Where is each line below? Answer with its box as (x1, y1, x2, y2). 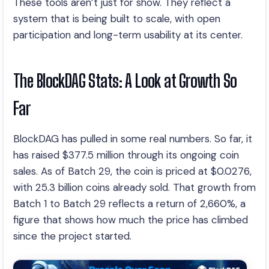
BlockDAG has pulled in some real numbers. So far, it (13, 132, 252, 145)
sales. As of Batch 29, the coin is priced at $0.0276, (13, 165, 252, 178)
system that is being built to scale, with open (13, 12, 220, 25)
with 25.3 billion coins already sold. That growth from (13, 181, 256, 194)
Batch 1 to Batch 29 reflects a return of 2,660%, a (13, 197, 246, 210)
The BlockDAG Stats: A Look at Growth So (13, 70, 237, 91)
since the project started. (13, 229, 131, 243)
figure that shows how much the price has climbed (13, 213, 248, 226)
